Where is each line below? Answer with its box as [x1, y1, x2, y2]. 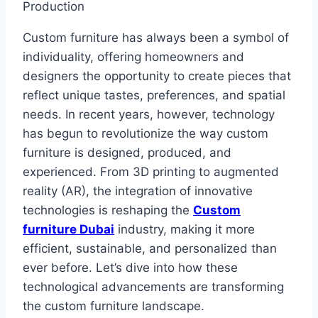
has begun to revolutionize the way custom [23, 126, 268, 141]
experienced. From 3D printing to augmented [23, 165, 279, 180]
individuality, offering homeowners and [23, 50, 244, 65]
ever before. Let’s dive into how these [23, 261, 238, 275]
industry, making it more [114, 222, 255, 237]
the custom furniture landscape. [23, 299, 204, 314]
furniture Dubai [23, 222, 114, 237]
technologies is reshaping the [23, 203, 193, 218]
